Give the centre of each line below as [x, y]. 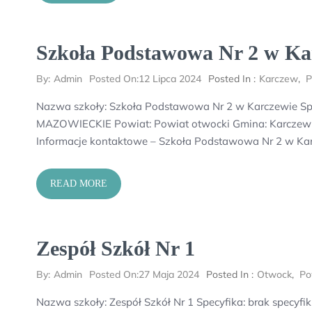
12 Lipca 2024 [170, 79]
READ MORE [79, 184]
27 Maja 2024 [169, 274]
